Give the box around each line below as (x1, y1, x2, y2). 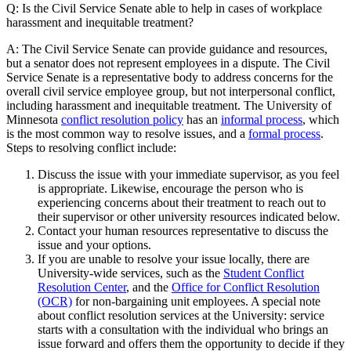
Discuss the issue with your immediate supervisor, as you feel (38, 168, 339, 181)
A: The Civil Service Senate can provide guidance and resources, (6, 42, 327, 56)
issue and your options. (38, 238, 151, 251)
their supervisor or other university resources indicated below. (38, 210, 343, 223)
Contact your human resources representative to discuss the (38, 224, 328, 237)
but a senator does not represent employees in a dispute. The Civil (6, 56, 330, 70)
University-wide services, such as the (38, 266, 223, 280)
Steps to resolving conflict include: (6, 141, 179, 154)
